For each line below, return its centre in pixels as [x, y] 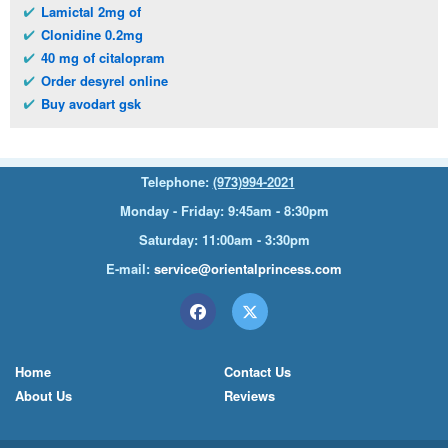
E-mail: [130, 268]
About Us [43, 395]
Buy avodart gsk [91, 103]
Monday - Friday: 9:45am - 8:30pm [224, 210]
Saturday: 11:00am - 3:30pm [224, 239]
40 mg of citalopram [103, 57]
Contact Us [257, 371]
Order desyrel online [104, 80]
